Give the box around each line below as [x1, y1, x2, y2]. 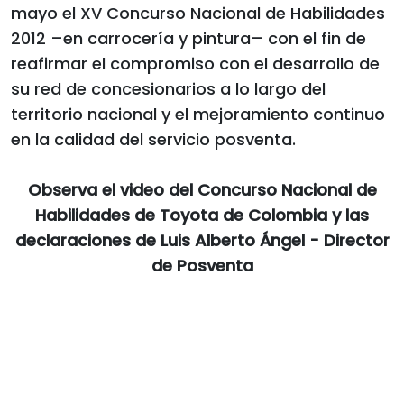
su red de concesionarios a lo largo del [11, 77, 326, 100]
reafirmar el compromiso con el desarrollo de [11, 51, 380, 75]
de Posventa [151, 253, 253, 277]
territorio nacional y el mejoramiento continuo [11, 102, 385, 125]
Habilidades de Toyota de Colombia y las [35, 203, 369, 226]
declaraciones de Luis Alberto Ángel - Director [14, 228, 390, 252]
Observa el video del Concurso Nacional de [27, 178, 377, 201]
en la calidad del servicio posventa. [11, 127, 296, 151]
